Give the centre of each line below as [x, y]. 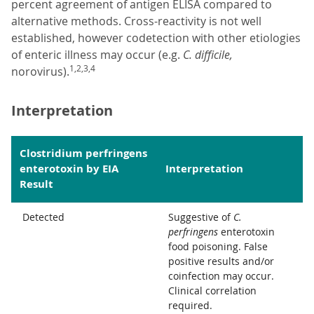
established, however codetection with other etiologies [156, 38]
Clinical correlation [212, 291]
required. [190, 306]
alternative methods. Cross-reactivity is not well [136, 21]
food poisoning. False [218, 247]
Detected [43, 217]
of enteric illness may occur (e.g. [97, 55]
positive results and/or [221, 261]
